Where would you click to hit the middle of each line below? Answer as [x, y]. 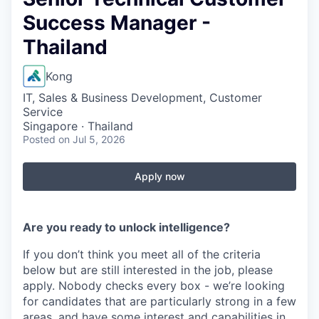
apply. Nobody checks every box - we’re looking [154, 286]
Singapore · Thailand [78, 126]
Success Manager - [117, 23]
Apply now [159, 176]
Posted [39, 139]
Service [43, 112]
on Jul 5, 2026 [92, 139]
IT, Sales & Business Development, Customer [142, 98]
